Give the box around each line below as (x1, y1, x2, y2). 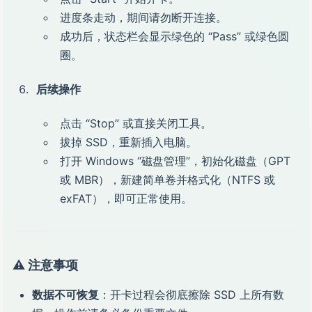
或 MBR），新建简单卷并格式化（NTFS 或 (60, 173, 275, 187)
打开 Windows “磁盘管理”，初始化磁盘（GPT (60, 154, 290, 168)
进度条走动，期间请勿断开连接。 (60, 10, 227, 24)
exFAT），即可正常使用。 (60, 192, 192, 205)
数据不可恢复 (32, 288, 99, 302)
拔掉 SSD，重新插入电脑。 (60, 135, 197, 149)
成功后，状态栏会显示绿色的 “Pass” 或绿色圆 (60, 29, 289, 43)
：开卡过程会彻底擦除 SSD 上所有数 (99, 288, 284, 302)
